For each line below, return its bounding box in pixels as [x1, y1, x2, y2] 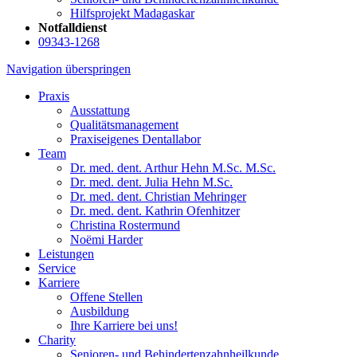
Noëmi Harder [70, 232, 143, 246]
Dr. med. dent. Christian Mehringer [70, 189, 246, 203]
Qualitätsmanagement [70, 117, 178, 131]
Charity [38, 332, 76, 347]
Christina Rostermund [70, 218, 180, 232]
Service [38, 261, 76, 275]
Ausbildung [70, 304, 129, 318]
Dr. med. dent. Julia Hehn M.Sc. [70, 175, 233, 189]
